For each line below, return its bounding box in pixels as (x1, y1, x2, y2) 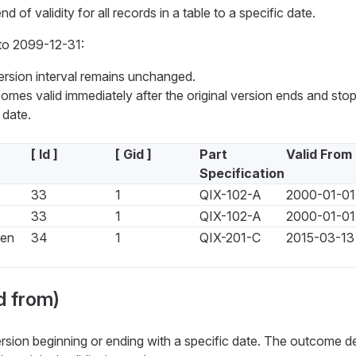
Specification (199, 165, 284, 182)
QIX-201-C (199, 230, 261, 246)
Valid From (285, 146, 352, 163)
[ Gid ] (114, 146, 152, 163)
